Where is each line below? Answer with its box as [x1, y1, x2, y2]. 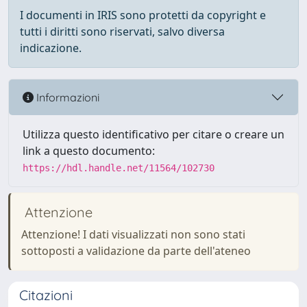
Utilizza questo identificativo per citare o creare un [23, 127, 284, 142]
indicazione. [20, 40, 82, 56]
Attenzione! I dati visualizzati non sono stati [21, 227, 245, 242]
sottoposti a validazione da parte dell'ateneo [21, 243, 251, 258]
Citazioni [19, 286, 73, 304]
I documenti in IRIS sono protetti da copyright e [20, 8, 266, 23]
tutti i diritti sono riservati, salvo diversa [20, 24, 225, 39]
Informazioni [34, 90, 99, 104]
